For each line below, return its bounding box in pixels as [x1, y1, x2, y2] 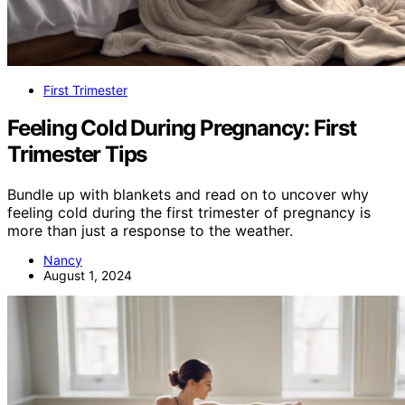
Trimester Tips [7, 141, 147, 168]
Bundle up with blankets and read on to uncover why [7, 185, 369, 204]
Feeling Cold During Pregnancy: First [7, 115, 356, 142]
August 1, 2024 [43, 268, 132, 284]
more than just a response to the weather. [7, 221, 293, 240]
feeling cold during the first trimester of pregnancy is [7, 203, 371, 222]
